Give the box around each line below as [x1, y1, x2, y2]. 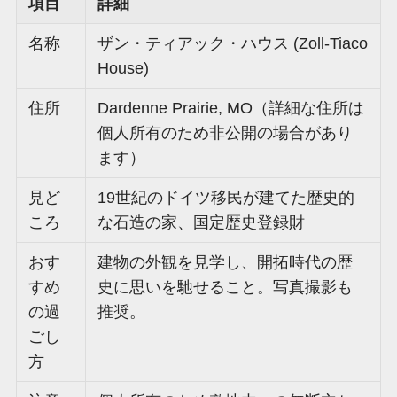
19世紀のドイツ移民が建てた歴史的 [97, 189, 355, 207]
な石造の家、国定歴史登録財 [97, 214, 306, 232]
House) [97, 59, 150, 78]
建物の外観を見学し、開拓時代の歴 [97, 253, 354, 272]
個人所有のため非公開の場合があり [97, 124, 354, 143]
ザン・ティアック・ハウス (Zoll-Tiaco [97, 35, 369, 53]
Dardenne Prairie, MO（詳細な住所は [97, 99, 365, 118]
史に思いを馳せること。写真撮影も [97, 278, 354, 297]
